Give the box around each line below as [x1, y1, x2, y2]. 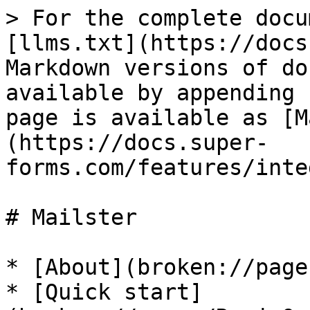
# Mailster [6, 205, 137, 230]
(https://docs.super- [6, 130, 268, 155]
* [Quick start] [6, 280, 203, 304]
